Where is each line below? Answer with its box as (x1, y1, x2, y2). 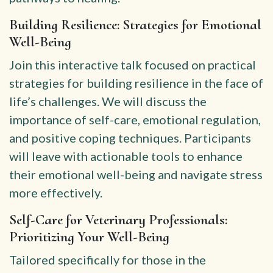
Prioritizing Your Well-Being (9, 228, 169, 246)
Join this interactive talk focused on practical (9, 57, 256, 72)
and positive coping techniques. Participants (9, 130, 251, 145)
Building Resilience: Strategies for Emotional (9, 16, 261, 34)
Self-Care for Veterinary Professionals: (9, 211, 227, 229)
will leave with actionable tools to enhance (9, 149, 243, 163)
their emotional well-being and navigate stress (9, 167, 263, 182)
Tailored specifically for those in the (9, 252, 206, 267)
